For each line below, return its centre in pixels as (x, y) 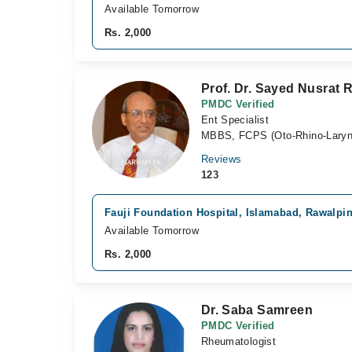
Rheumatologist (238, 341)
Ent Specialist (235, 120)
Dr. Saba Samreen (257, 310)
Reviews (221, 159)
